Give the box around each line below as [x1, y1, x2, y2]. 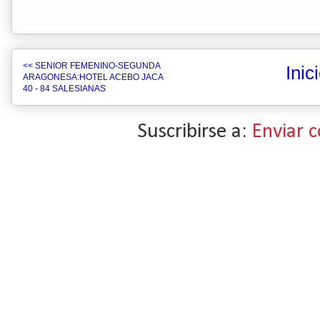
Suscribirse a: [137, 121, 252, 142]
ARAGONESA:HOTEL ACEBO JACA [23, 72, 163, 82]
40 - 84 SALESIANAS [23, 84, 106, 94]
